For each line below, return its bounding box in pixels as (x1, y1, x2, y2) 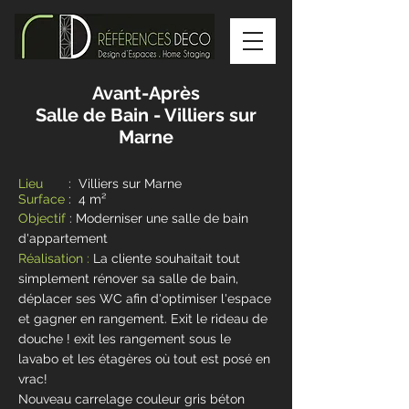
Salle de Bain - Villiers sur (36, 104, 257, 126)
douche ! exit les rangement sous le (18, 331, 231, 346)
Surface (18, 192, 65, 206)
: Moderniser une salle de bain (66, 211, 248, 225)
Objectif (18, 211, 66, 225)
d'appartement (18, 231, 108, 246)
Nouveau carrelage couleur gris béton (18, 392, 245, 406)
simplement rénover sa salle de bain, (18, 271, 238, 286)
